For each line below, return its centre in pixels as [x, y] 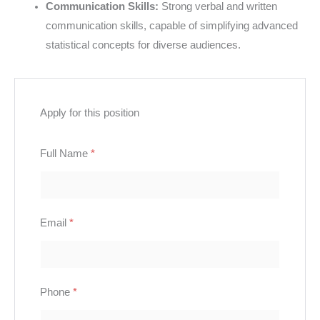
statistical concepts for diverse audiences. [143, 45]
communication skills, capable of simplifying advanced [171, 25]
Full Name [65, 153]
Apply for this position [90, 112]
